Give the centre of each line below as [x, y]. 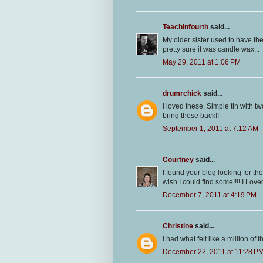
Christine [178, 226]
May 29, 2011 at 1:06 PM [202, 63]
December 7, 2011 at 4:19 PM [210, 195]
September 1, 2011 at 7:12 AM [210, 129]
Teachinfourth [186, 27]
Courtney [178, 160]
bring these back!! [191, 116]
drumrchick [182, 94]
